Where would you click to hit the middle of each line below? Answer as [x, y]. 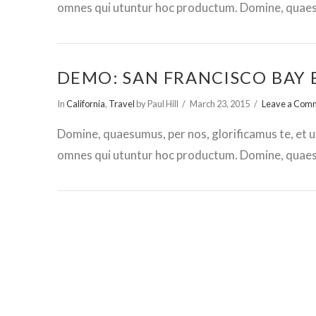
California [85, 103]
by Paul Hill [156, 103]
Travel [121, 103]
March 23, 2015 [220, 103]
